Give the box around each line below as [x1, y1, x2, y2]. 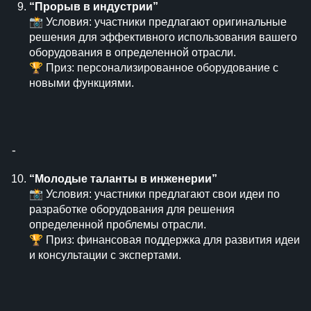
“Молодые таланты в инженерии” [29, 173, 217, 185]
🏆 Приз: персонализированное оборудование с [29, 62, 278, 74]
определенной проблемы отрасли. [29, 219, 206, 230]
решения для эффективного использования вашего [29, 31, 297, 43]
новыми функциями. [29, 77, 134, 89]
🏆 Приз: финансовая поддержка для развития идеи [29, 234, 300, 246]
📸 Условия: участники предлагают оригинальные [29, 16, 287, 28]
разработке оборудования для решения [29, 203, 235, 215]
